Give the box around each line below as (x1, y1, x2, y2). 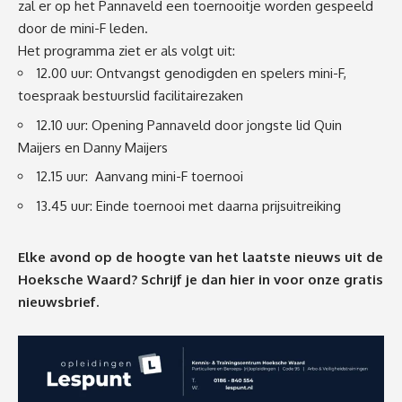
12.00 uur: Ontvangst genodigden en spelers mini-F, (37, 65, 346, 83)
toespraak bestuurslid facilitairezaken (18, 87, 243, 105)
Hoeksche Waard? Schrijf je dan (18, 271, 230, 289)
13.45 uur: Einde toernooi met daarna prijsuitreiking (37, 197, 341, 214)
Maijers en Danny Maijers (18, 138, 168, 156)
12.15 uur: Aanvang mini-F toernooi (37, 168, 243, 186)
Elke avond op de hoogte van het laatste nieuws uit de (18, 249, 383, 267)
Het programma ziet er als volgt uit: (18, 42, 235, 60)
